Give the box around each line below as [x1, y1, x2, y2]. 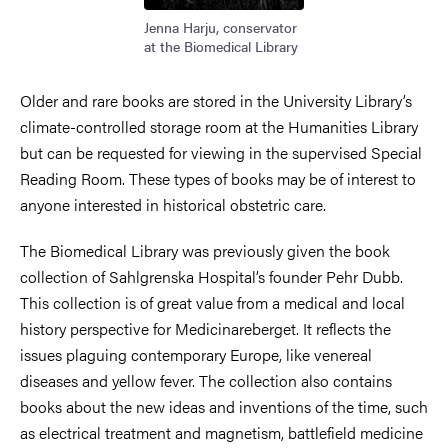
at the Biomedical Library [144, 35, 298, 56]
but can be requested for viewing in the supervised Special [20, 140, 422, 164]
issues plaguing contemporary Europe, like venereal [20, 342, 372, 366]
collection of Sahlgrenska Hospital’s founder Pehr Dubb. [20, 264, 403, 288]
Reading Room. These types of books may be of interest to [20, 166, 416, 190]
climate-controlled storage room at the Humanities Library [20, 114, 418, 138]
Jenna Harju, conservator [144, 16, 297, 37]
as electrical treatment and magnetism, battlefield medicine [20, 420, 423, 444]
